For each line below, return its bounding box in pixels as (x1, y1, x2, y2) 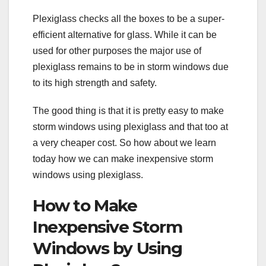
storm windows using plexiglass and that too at (33, 121, 228, 132)
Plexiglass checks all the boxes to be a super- (33, 13, 224, 24)
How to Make (33, 195, 137, 216)
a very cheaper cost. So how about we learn (33, 137, 216, 148)
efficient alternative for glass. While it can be (33, 29, 217, 40)
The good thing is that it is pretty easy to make (33, 105, 224, 116)
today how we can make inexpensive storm (33, 153, 213, 164)
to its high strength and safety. (33, 77, 157, 88)
